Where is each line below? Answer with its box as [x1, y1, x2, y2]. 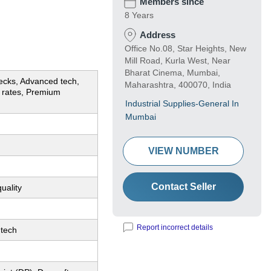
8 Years [125, 10, 154, 21]
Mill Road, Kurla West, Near [125, 56, 230, 66]
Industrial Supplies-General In [125, 99, 239, 109]
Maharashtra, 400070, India [125, 80, 231, 90]
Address [140, 30, 175, 41]
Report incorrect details [137, 223, 213, 232]
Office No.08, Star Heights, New [125, 44, 246, 54]
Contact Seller [151, 181, 216, 192]
